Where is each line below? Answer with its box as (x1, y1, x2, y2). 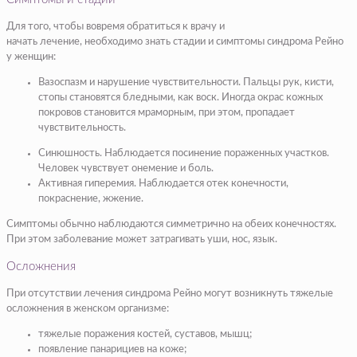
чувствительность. (38, 122, 126, 133)
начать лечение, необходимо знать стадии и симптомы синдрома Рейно (6, 36, 343, 47)
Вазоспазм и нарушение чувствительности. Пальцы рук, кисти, (38, 76, 334, 88)
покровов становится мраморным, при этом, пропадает (38, 107, 295, 118)
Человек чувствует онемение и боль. (38, 163, 214, 174)
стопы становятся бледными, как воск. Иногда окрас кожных (38, 92, 323, 103)
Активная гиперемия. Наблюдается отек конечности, (38, 178, 288, 189)
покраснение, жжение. (38, 193, 143, 204)
